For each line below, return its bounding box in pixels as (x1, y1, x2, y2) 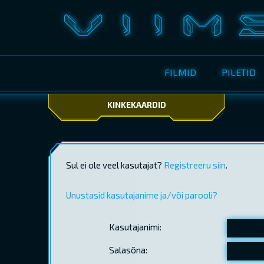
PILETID (222, 67, 256, 78)
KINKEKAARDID (107, 100, 166, 110)
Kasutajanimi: (108, 222, 161, 232)
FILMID (164, 67, 196, 78)
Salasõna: (108, 244, 147, 255)
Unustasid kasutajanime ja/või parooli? (66, 190, 217, 200)
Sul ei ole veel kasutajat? (66, 160, 164, 170)
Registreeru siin (164, 160, 226, 170)
